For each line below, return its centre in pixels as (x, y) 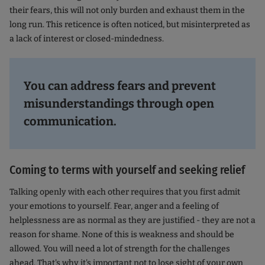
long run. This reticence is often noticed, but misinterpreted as (130, 25)
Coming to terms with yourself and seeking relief (127, 170)
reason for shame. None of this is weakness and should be (122, 235)
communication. (70, 122)
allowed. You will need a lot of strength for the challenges (120, 249)
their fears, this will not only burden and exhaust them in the (127, 11)
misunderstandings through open (119, 104)
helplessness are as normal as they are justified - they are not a (132, 221)
